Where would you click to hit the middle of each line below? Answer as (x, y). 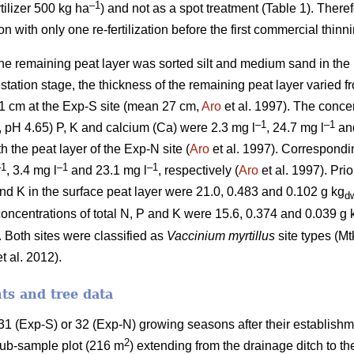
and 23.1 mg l (107, 170)
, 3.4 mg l (32, 170)
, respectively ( (198, 170)
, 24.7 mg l (295, 127)
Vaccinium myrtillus (221, 235)
